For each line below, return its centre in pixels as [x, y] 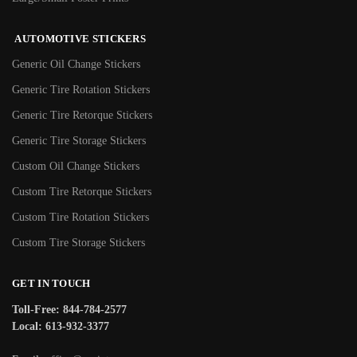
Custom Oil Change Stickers [76, 167]
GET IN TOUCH [51, 284]
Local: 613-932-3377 [61, 326]
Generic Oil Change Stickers [76, 65]
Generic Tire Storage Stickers [79, 141]
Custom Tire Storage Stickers [78, 243]
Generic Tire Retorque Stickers [82, 116]
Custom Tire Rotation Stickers [80, 218]
